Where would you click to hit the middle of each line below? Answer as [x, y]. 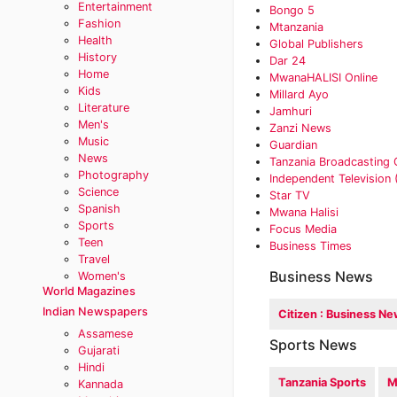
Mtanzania [296, 27]
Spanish [99, 209]
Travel [94, 259]
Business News [321, 276]
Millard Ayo [299, 94]
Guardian [293, 145]
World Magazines [89, 291]
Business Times [311, 246]
